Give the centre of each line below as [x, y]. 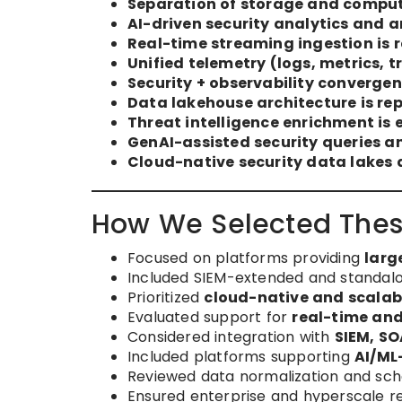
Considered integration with [231, 337]
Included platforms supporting [241, 357]
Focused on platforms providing [246, 258]
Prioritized [166, 298]
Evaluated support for [210, 318]
